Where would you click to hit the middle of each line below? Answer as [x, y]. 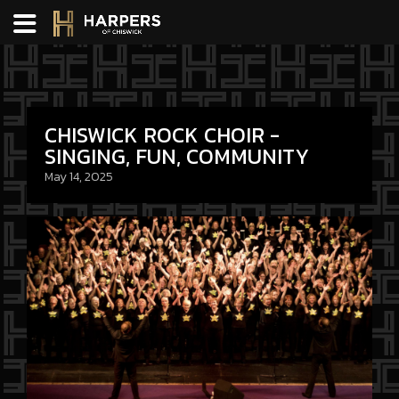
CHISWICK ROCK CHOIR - [162, 135]
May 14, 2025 [79, 177]
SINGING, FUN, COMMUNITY [177, 156]
